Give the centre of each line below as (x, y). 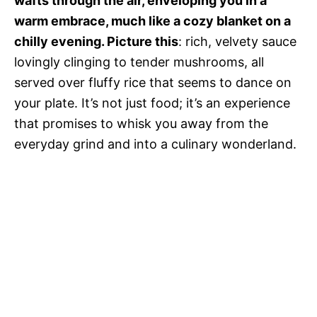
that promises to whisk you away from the (141, 123)
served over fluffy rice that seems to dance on (153, 82)
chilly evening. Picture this (96, 41)
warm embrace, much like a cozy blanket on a (152, 21)
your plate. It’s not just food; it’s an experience (152, 103)
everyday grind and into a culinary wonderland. (155, 144)
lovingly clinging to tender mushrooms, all (139, 62)
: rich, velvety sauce (237, 41)
